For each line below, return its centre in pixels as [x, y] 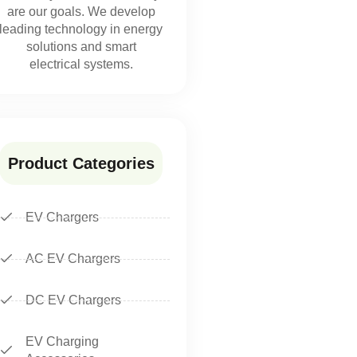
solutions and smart [81, 47]
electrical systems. [81, 65]
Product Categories [81, 164]
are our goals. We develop [81, 12]
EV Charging [62, 342]
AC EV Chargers [73, 259]
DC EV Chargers [73, 300]
